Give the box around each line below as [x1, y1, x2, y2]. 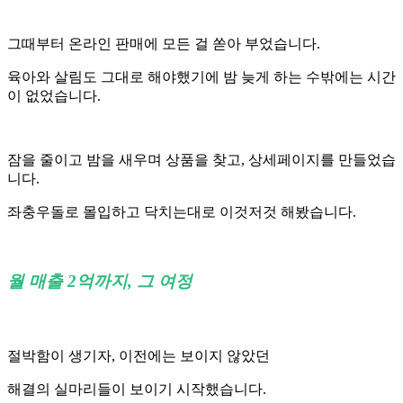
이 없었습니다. [7, 88, 101, 104]
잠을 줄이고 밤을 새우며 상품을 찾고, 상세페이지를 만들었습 [7, 152, 396, 168]
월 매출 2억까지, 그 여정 [7, 272, 193, 291]
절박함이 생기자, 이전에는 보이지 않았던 [7, 347, 273, 363]
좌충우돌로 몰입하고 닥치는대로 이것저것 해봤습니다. [7, 204, 356, 220]
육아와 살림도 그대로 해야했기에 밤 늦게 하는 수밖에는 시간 [7, 69, 396, 85]
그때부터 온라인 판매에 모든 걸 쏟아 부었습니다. [7, 36, 320, 52]
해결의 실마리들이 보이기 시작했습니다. [7, 381, 266, 397]
